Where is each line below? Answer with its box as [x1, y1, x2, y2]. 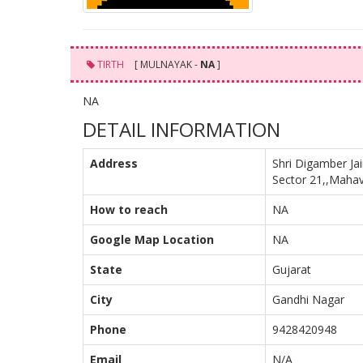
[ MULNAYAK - [132, 58, 200, 71]
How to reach [90, 202, 168, 217]
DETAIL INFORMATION [83, 116, 280, 143]
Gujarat [272, 262, 311, 277]
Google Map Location [90, 232, 214, 247]
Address [90, 156, 138, 171]
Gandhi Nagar [272, 292, 344, 307]
